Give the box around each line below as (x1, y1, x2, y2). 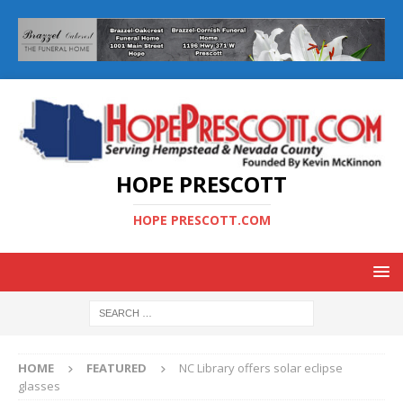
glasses (18, 378, 60, 395)
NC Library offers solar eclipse (179, 360, 343, 377)
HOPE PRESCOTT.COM (132, 211, 271, 229)
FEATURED (86, 360, 147, 377)
